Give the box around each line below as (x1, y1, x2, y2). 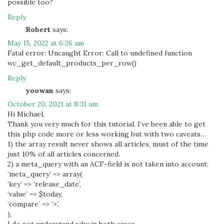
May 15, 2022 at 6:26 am (7, 38, 84, 47)
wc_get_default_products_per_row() (7, 58, 136, 67)
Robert (25, 24, 50, 34)
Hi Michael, (7, 109, 44, 118)
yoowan (25, 85, 53, 95)
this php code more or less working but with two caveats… (7, 129, 206, 138)
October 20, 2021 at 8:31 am (7, 99, 98, 108)
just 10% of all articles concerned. (7, 149, 120, 158)
